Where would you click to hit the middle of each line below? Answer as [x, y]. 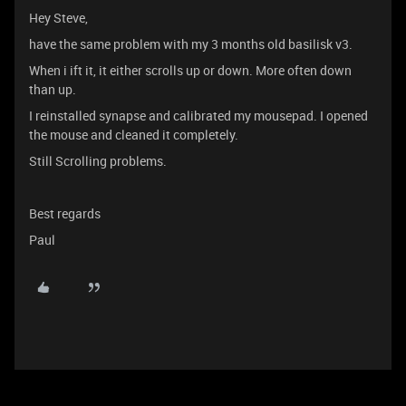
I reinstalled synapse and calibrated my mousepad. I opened [198, 116]
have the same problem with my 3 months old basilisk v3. [191, 44]
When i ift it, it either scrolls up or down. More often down [190, 70]
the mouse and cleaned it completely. [135, 135]
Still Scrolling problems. [98, 161]
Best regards [65, 213]
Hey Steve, [58, 18]
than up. [53, 89]
